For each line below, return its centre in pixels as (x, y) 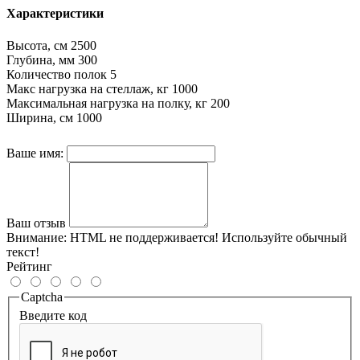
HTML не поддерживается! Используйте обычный (207, 237)
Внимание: (37, 237)
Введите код (53, 316)
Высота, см (37, 45)
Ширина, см (40, 117)
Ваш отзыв (36, 223)
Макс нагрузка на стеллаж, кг (88, 88)
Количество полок (57, 74)
